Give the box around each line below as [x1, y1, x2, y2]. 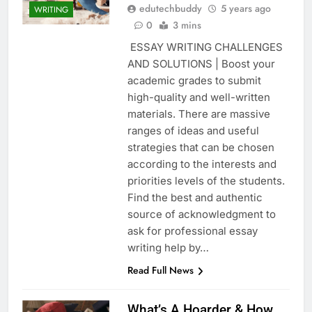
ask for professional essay [127, 224, 258, 238]
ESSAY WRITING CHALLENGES [127, 40, 283, 54]
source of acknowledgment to [127, 208, 276, 221]
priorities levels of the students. [127, 174, 285, 188]
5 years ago [220, 1, 271, 16]
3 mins [172, 18, 201, 33]
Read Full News [127, 263, 194, 278]
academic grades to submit [127, 74, 261, 88]
